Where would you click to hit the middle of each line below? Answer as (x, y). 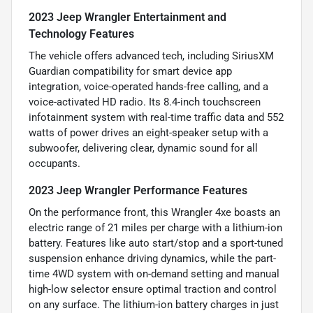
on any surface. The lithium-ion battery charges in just (154, 304)
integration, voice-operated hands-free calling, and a (148, 86)
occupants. (54, 163)
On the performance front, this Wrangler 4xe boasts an (154, 212)
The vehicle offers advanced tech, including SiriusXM (151, 56)
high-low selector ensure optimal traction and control (153, 289)
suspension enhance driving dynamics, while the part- (152, 258)
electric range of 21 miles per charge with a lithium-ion (155, 227)
